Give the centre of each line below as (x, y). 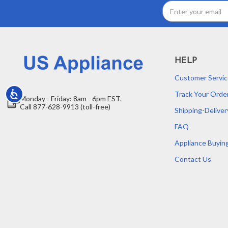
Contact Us (193, 159)
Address (28, 17)
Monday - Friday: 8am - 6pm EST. (71, 99)
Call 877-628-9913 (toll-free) (65, 107)
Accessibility (32, 92)
